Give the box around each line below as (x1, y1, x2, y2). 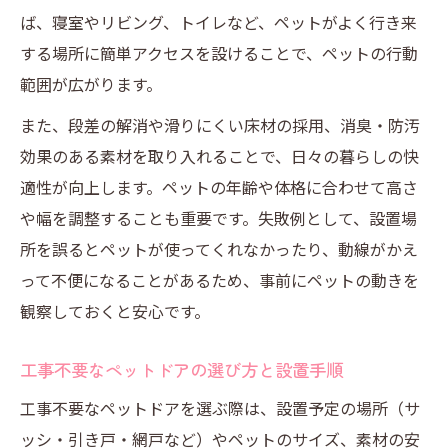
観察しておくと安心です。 (20, 299, 210, 323)
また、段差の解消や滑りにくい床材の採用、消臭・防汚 (20, 113, 420, 137)
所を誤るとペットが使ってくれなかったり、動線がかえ (20, 237, 418, 261)
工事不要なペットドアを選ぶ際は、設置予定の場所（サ (20, 396, 420, 420)
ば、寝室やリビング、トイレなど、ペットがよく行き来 (20, 10, 417, 34)
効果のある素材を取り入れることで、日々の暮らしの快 (20, 144, 419, 168)
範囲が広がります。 (20, 72, 162, 96)
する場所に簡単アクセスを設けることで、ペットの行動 (20, 41, 418, 65)
